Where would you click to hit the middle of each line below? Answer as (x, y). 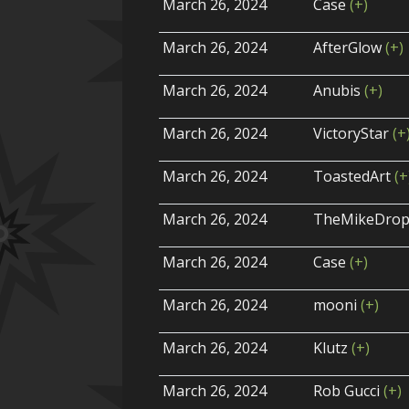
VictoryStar (353, 134)
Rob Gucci (349, 391)
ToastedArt (354, 177)
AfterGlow (350, 48)
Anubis (339, 91)
